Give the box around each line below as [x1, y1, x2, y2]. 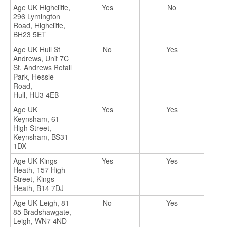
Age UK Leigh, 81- [13, 198, 72, 208]
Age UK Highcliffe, [13, 2, 70, 13]
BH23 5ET [13, 29, 48, 40]
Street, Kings [13, 174, 54, 184]
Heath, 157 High [13, 165, 65, 175]
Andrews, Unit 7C [13, 53, 69, 64]
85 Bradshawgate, [13, 207, 71, 217]
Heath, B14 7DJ [13, 183, 64, 194]
